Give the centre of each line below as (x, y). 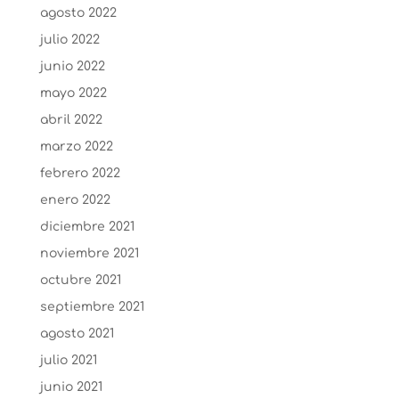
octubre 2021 (80, 280)
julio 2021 (68, 360)
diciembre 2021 (87, 227)
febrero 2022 (80, 173)
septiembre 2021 (92, 307)
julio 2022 (69, 40)
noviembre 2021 (89, 253)
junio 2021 (71, 387)
